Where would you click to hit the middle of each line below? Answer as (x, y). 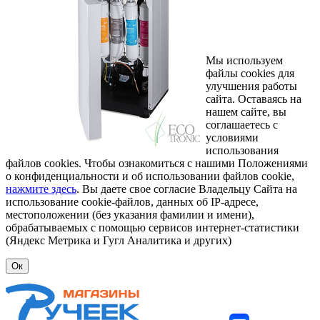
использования (242, 150)
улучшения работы (251, 86)
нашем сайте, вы (246, 111)
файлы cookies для (250, 73)
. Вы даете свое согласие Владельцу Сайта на (187, 189)
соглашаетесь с (242, 124)
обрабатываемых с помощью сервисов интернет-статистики (152, 227)
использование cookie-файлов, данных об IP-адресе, (132, 201)
